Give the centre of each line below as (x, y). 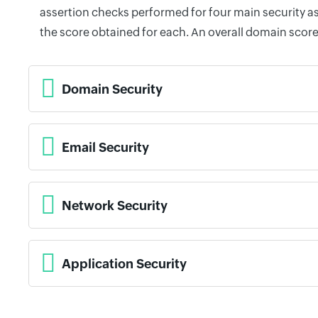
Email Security (105, 147)
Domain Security (112, 89)
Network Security (115, 205)
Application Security (124, 263)
